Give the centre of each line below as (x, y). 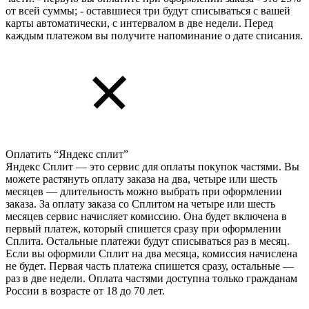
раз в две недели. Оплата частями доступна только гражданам (151, 278)
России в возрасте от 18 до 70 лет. (85, 290)
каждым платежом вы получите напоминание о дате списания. (154, 35)
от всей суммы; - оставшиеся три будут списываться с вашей (148, 10)
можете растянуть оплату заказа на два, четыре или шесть (141, 179)
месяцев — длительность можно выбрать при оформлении (144, 191)
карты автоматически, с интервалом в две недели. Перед (139, 23)
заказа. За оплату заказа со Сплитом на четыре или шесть (140, 203)
